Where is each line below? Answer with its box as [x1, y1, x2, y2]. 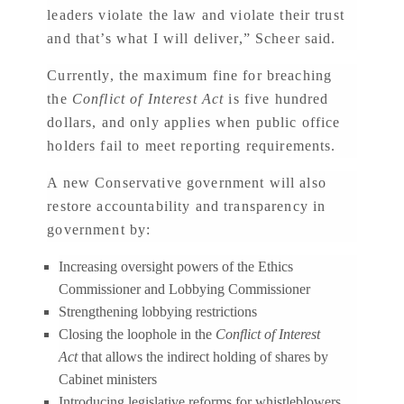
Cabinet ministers [58, 371, 157, 387]
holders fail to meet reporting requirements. [47, 137, 336, 153]
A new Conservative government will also [47, 174, 326, 190]
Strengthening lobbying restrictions [58, 303, 257, 319]
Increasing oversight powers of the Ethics [58, 258, 293, 274]
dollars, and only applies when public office [47, 114, 341, 130]
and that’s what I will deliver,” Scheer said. [47, 30, 336, 46]
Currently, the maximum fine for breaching [47, 67, 333, 83]
